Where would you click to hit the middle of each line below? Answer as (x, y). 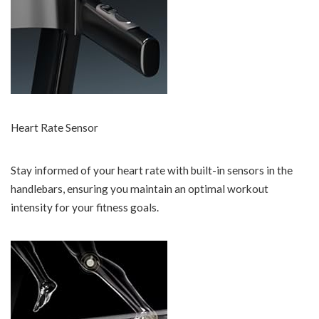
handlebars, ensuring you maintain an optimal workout (140, 189)
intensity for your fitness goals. (85, 208)
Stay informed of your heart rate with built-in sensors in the (152, 171)
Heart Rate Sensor (54, 128)
